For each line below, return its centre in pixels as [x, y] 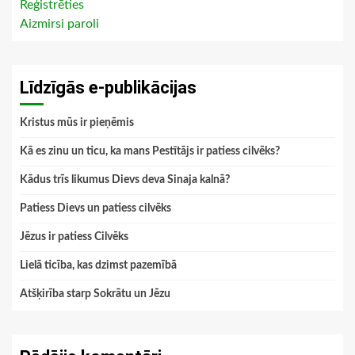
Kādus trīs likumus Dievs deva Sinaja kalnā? [125, 180]
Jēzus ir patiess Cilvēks [74, 237]
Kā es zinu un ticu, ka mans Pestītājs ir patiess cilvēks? [150, 152]
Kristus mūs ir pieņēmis [77, 123]
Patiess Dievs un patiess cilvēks [95, 209]
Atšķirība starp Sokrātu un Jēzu [95, 294]
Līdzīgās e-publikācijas [108, 88]
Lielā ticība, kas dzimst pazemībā [98, 266]
